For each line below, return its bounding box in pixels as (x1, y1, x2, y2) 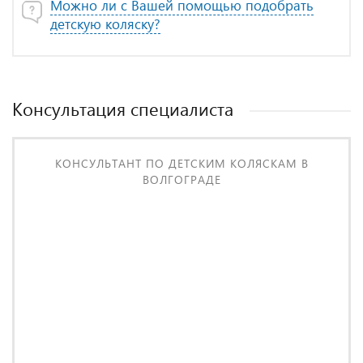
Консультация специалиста (12, 96, 233, 121)
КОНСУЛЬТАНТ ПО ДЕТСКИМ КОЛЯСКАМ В (54, 156, 309, 171)
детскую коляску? (50, 15, 160, 33)
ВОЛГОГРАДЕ (142, 172, 221, 187)
